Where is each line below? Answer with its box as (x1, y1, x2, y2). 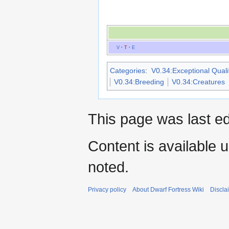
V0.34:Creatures (172, 77, 225, 86)
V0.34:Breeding (114, 77, 164, 86)
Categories (110, 66, 145, 75)
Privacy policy (88, 186, 126, 193)
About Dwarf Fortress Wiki (132, 186, 204, 193)
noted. (88, 158, 129, 175)
